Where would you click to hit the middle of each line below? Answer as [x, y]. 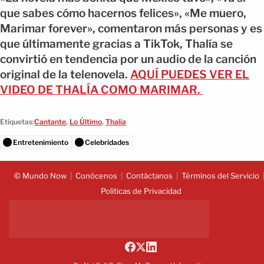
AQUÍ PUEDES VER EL [190, 74]
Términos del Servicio [220, 176]
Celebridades [107, 143]
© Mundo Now [40, 176]
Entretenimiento [41, 143]
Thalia [116, 122]
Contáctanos [149, 176]
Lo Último [86, 122]
